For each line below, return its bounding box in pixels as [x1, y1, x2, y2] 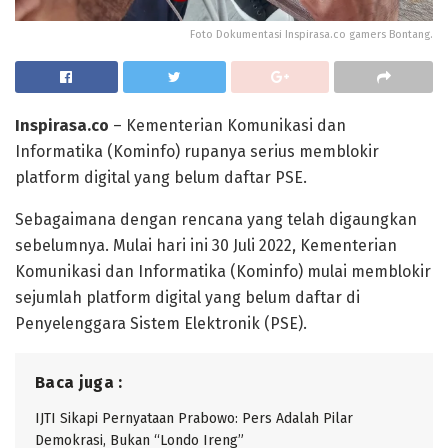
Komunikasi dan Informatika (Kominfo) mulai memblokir [15, 261, 431, 281]
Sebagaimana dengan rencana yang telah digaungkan [15, 209, 417, 229]
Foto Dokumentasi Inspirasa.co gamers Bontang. [190, 27, 433, 41]
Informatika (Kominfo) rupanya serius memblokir [15, 141, 379, 161]
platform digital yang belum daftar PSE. [15, 167, 307, 187]
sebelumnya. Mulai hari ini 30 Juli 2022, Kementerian [15, 235, 397, 255]
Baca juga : [35, 372, 123, 392]
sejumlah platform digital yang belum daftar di [15, 287, 360, 307]
